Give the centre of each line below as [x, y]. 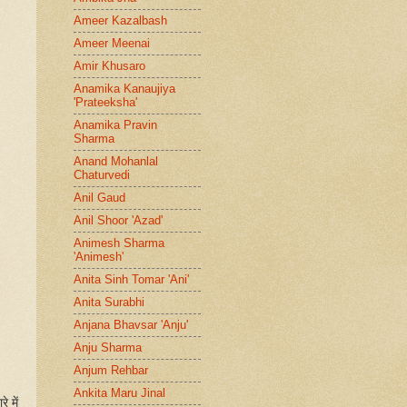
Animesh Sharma [119, 243]
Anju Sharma [108, 348]
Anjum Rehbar [111, 371]
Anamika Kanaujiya [124, 89]
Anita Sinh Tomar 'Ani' [131, 280]
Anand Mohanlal [116, 162]
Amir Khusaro [109, 66]
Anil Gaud [99, 198]
